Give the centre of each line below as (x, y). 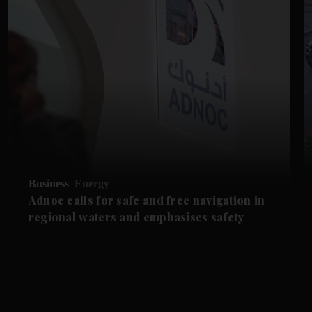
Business (48, 183)
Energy (92, 183)
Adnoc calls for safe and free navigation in (147, 200)
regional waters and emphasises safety (136, 217)
